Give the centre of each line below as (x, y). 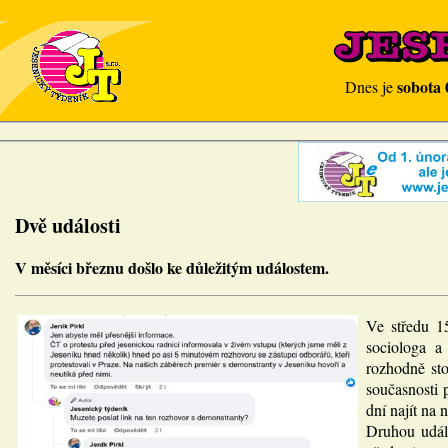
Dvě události (68, 225)
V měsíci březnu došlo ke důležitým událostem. (172, 267)
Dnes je (371, 86)
